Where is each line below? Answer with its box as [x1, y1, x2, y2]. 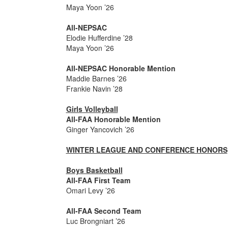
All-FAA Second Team [66, 206, 141, 216]
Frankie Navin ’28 [66, 83, 123, 94]
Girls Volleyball [66, 104, 118, 114]
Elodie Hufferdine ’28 [66, 33, 133, 43]
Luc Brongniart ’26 [66, 216, 125, 226]
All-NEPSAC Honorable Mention [66, 63, 176, 73]
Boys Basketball [66, 165, 123, 175]
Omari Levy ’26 [66, 185, 131, 195]
